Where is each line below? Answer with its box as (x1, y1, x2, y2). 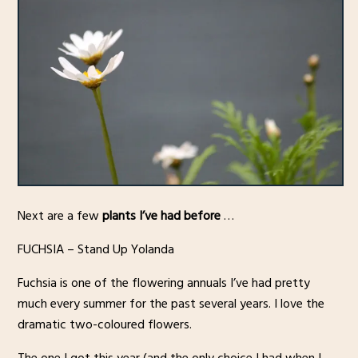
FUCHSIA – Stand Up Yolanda (17, 239, 174, 261)
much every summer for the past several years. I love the (17, 293, 324, 315)
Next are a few (17, 205, 102, 227)
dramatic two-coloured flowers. (17, 314, 192, 336)
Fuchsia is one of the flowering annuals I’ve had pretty (17, 272, 310, 294)
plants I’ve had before (101, 205, 221, 227)
